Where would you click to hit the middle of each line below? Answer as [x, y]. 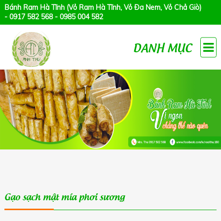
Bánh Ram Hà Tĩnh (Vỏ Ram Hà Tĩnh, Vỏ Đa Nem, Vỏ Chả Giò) [103, 7]
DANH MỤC [163, 47]
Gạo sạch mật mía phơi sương [64, 196]
